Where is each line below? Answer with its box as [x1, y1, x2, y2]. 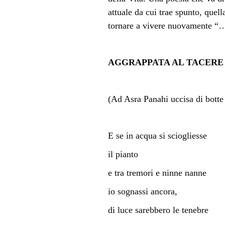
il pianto [107, 149, 138, 159]
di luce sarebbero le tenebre [107, 204, 208, 215]
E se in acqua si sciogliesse [107, 130, 207, 141]
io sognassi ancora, [107, 186, 177, 196]
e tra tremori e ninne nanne [107, 167, 206, 178]
